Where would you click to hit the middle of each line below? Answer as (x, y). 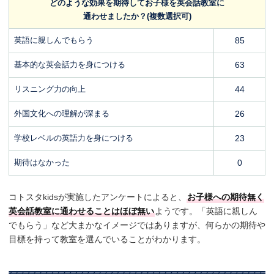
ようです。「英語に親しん (206, 211)
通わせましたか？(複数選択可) (137, 17)
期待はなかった (42, 163)
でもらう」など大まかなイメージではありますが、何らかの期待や (137, 225)
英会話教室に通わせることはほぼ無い (81, 211)
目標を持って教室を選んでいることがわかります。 (107, 239)
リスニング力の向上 (50, 89)
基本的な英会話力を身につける (70, 65)
